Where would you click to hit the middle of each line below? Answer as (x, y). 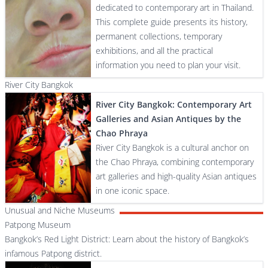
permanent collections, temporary (159, 36)
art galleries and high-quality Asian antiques (176, 176)
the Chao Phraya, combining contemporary (175, 162)
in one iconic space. (133, 191)
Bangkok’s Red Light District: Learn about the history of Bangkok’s (127, 239)
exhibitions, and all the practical (155, 51)
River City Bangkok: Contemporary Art (174, 104)
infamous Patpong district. (53, 253)
